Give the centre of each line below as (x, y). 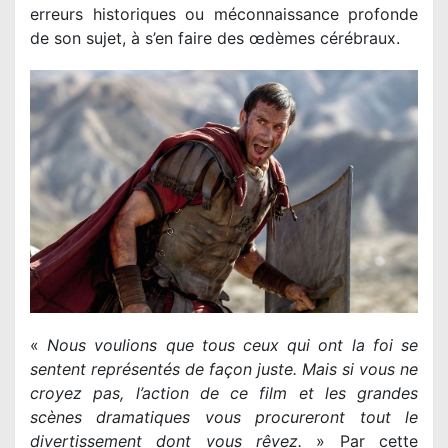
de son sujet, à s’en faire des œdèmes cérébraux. (215, 38)
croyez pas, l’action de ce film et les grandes (224, 392)
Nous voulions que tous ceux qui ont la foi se (233, 344)
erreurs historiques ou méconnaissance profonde (224, 14)
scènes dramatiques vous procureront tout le (224, 416)
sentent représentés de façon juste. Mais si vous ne (224, 368)
